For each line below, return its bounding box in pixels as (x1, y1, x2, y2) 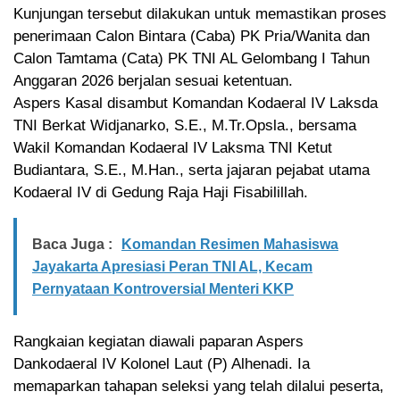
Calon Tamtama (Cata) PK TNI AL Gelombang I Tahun (13, 49, 370, 67)
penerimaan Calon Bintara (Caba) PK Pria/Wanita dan (13, 27, 370, 45)
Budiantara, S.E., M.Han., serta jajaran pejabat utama (13, 161, 370, 179)
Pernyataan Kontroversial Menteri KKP (32, 280, 294, 296)
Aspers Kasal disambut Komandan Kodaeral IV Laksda (13, 94, 378, 112)
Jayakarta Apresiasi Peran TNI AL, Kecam (32, 258, 312, 274)
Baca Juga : (32, 236, 112, 252)
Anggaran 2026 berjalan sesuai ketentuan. (13, 71, 293, 89)
